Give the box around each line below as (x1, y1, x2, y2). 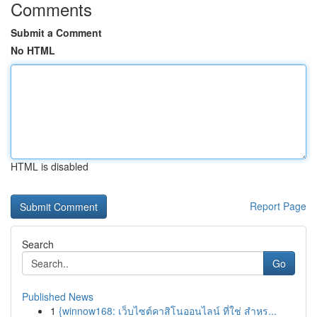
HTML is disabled (11, 159, 88, 173)
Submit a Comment (11, 25, 102, 40)
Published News (22, 289, 93, 304)
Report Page (250, 199, 306, 213)
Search (22, 237, 54, 251)
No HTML (11, 43, 55, 57)
